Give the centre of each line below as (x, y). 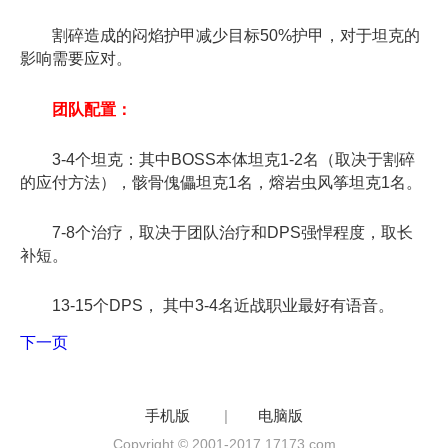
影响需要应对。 (76, 59)
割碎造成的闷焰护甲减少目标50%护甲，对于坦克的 (220, 36)
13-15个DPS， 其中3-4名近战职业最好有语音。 (207, 306)
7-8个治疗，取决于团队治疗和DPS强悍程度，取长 (216, 232)
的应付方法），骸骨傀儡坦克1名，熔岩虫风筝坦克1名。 (221, 182)
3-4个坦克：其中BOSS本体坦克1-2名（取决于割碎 (217, 159)
